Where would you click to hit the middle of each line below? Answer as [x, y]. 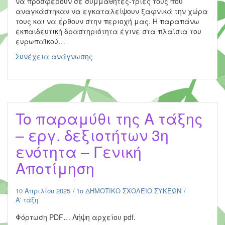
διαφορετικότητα [123, 76]
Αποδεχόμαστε [119, 56]
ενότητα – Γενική [79, 151]
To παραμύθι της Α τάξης [109, 118]
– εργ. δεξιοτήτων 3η [92, 135]
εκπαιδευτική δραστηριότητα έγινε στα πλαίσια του [108, 31]
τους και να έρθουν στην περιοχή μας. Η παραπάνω [107, 21]
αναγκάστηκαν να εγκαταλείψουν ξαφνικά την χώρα [112, 11]
